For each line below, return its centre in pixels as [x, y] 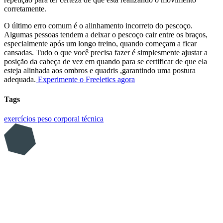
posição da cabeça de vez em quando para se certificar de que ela [106, 62]
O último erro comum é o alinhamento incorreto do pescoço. [98, 26]
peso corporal [59, 118]
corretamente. [25, 9]
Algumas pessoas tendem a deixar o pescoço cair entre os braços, [106, 35]
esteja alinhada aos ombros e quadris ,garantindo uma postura [100, 71]
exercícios [21, 118]
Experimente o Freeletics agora [86, 80]
